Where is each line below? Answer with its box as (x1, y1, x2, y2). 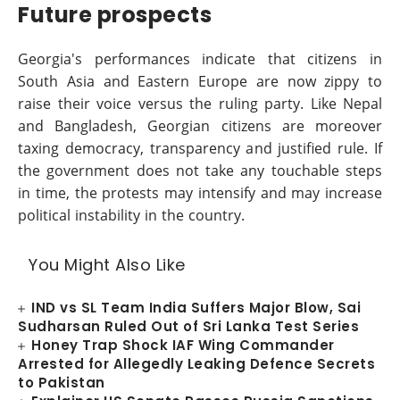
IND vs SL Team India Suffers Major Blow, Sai (31, 298, 362, 317)
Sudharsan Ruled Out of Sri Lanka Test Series (18, 317, 359, 336)
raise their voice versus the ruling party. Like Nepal (18, 94, 382, 113)
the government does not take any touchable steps (18, 161, 382, 180)
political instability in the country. (18, 205, 245, 225)
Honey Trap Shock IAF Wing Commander (31, 336, 335, 354)
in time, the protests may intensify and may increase (18, 183, 382, 203)
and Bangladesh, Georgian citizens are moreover (18, 116, 382, 136)
